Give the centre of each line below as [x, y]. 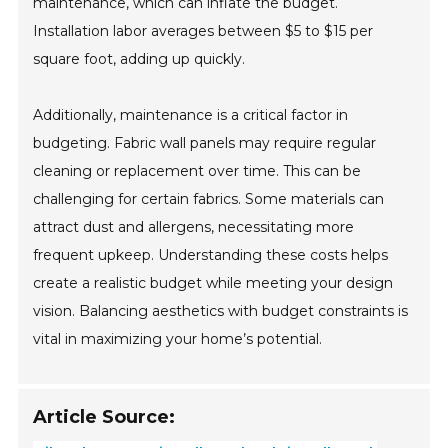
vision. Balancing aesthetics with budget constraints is [221, 310]
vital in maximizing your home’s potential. [178, 338]
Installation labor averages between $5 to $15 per [203, 30]
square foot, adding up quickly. [139, 58]
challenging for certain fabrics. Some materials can [209, 198]
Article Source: [104, 416]
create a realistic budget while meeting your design [213, 282]
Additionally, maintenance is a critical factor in [191, 114]
